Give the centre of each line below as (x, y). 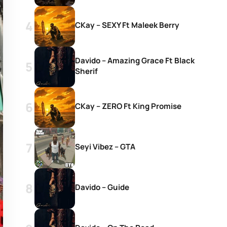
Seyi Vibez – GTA (105, 147)
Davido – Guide (102, 187)
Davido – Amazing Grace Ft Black (135, 60)
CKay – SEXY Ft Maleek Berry (127, 25)
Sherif (86, 71)
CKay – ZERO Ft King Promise (128, 106)
